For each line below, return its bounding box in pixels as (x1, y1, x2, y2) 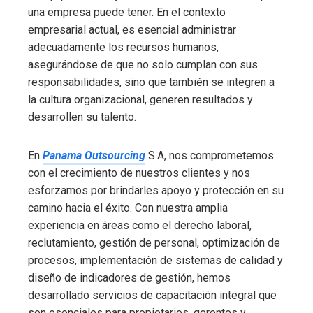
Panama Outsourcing (43, 149, 145, 163)
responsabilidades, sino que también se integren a (28, 75, 275, 89)
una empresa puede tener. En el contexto (28, 6, 226, 20)
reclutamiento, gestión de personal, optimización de (28, 236, 280, 250)
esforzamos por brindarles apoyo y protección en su (28, 184, 284, 198)
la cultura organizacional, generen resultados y (28, 93, 253, 107)
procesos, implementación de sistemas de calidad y (28, 254, 283, 268)
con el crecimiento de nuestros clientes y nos (28, 166, 250, 180)
